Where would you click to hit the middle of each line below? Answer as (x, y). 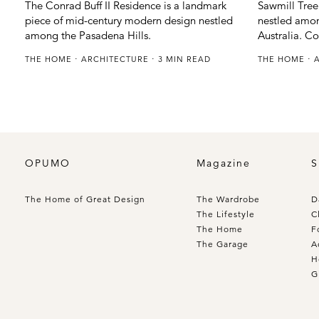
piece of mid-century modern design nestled (129, 21)
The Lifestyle (226, 214)
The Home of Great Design (85, 199)
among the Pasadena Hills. (88, 36)
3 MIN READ (183, 59)
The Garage (223, 244)
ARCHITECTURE (116, 59)
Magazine (224, 163)
